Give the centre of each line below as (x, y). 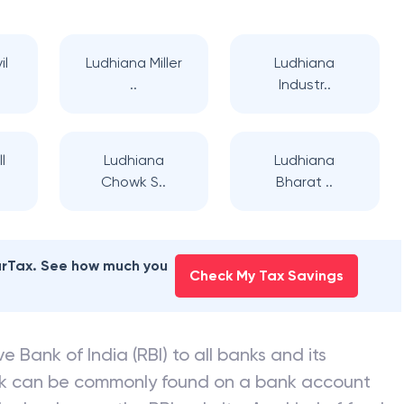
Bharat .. (305, 182)
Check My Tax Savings (266, 275)
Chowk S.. (134, 182)
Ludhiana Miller (133, 63)
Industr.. (304, 84)
